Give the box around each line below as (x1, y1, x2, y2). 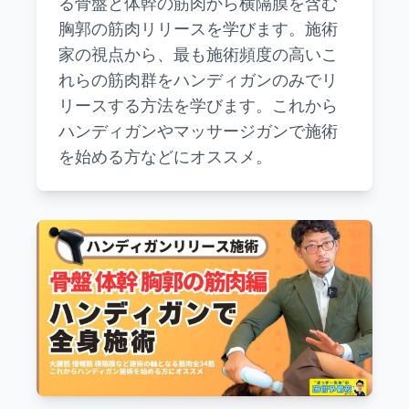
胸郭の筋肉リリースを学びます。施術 (58, 17, 338, 39)
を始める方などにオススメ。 (58, 145, 272, 167)
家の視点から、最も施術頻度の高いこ (58, 43, 338, 65)
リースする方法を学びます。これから (58, 94, 338, 116)
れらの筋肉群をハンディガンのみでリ (58, 68, 338, 90)
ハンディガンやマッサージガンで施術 (58, 120, 338, 142)
